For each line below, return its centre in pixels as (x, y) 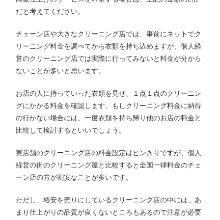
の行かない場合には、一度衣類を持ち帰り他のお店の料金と (109, 118)
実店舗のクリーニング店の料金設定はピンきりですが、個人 (109, 152)
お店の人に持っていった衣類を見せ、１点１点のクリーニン (109, 93)
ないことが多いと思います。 (61, 70)
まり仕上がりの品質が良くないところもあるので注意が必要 (109, 212)
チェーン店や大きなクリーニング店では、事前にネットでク (109, 34)
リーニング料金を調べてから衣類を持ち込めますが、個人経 (109, 46)
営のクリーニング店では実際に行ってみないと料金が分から (109, 58)
